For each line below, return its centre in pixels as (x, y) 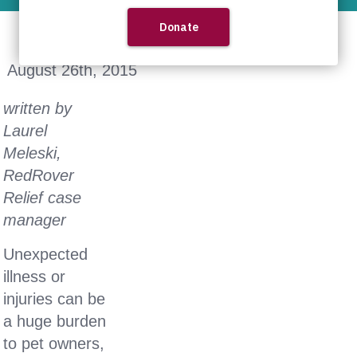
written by (38, 108)
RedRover (39, 175)
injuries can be (55, 299)
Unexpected (46, 254)
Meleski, (33, 153)
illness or (35, 277)
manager (35, 220)
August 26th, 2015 (72, 70)
